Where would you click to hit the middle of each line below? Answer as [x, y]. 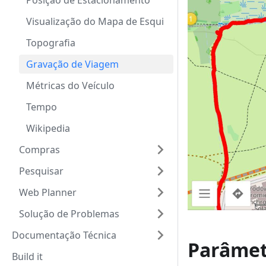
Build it [27, 256]
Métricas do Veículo [70, 85]
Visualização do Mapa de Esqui [95, 21]
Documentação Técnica [64, 235]
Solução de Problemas [69, 214]
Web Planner [48, 192]
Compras [39, 150]
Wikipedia [48, 128]
